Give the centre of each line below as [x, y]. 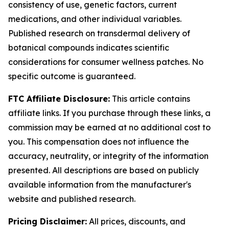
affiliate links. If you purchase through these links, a [109, 113]
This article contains [150, 99]
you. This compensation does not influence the [99, 142]
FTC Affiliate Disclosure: [59, 99]
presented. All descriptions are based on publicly [104, 170]
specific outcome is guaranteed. [72, 76]
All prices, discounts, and [136, 221]
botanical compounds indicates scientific [89, 48]
